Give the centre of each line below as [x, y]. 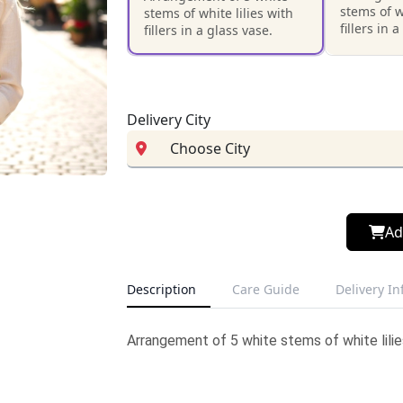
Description [161, 289]
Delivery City [169, 119]
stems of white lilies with [219, 13]
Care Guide [266, 289]
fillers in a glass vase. [208, 30]
